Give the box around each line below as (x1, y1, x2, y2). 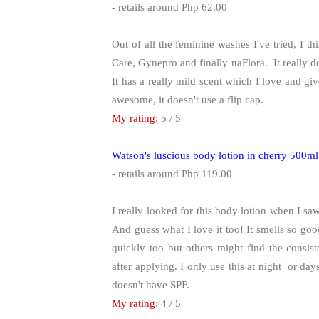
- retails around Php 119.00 (112, 167, 232, 179)
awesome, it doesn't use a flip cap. (112, 93, 263, 105)
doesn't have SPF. (112, 278, 189, 291)
